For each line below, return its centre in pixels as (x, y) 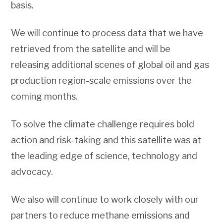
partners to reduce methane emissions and (101, 215)
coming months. (46, 96)
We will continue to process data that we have (107, 33)
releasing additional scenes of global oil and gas (110, 65)
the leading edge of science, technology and (104, 156)
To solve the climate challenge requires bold (103, 124)
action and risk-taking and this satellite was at (106, 140)
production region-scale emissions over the (102, 81)
